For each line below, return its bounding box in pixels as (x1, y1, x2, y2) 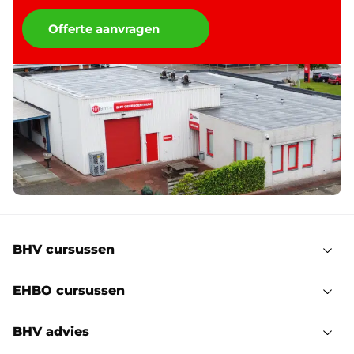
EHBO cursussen (13, 283, 125, 299)
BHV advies (13, 324, 89, 340)
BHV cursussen (13, 242, 115, 258)
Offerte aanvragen (48, 21, 160, 37)
